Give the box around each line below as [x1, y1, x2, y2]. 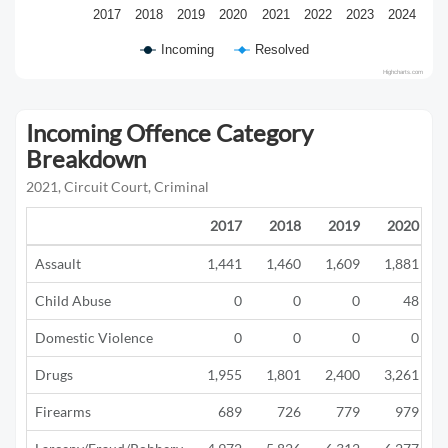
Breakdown [26, 144, 146, 173]
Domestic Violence [35, 329, 153, 346]
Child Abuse [35, 292, 111, 309]
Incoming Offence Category [26, 118, 313, 147]
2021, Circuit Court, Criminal [26, 178, 209, 195]
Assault [35, 255, 81, 272]
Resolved [255, 42, 309, 57]
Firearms [35, 403, 91, 420]
